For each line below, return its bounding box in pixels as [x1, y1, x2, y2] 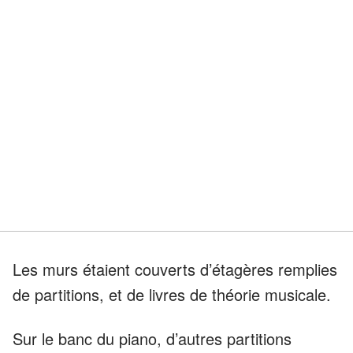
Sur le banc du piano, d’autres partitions [13, 326, 292, 350]
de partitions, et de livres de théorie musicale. [13, 282, 331, 306]
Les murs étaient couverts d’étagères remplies [13, 257, 337, 281]
